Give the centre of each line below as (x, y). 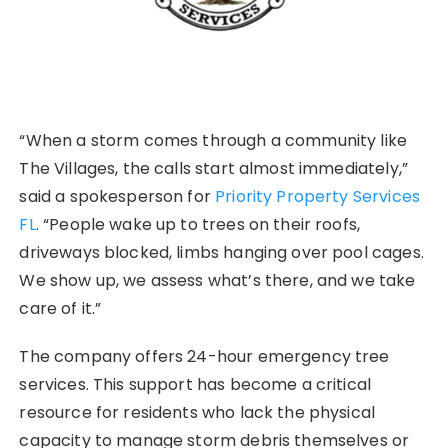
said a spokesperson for (117, 197)
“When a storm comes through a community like (213, 141)
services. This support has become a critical (195, 385)
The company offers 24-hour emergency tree (204, 357)
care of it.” (60, 309)
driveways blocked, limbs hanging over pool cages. (221, 253)
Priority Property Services (317, 197)
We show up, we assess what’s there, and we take (217, 281)
